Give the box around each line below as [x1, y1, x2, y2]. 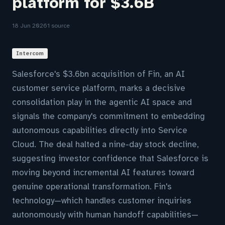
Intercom [16, 50, 44, 57]
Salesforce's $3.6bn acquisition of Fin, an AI [12, 69, 185, 79]
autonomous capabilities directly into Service [12, 125, 187, 136]
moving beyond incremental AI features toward [12, 167, 194, 178]
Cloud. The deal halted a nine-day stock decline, [12, 139, 199, 150]
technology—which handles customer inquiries [12, 195, 191, 206]
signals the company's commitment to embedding [12, 111, 205, 122]
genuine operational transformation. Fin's [12, 181, 172, 192]
